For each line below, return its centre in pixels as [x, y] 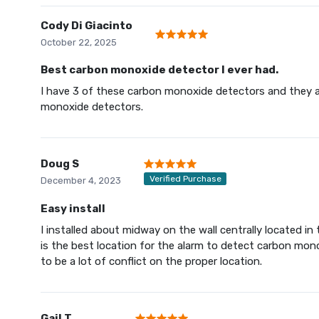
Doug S [60, 164]
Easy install [73, 209]
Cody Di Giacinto [87, 26]
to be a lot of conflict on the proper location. [151, 262]
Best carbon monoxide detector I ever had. [159, 70]
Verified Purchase [185, 179]
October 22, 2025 [79, 43]
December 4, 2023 [81, 181]
